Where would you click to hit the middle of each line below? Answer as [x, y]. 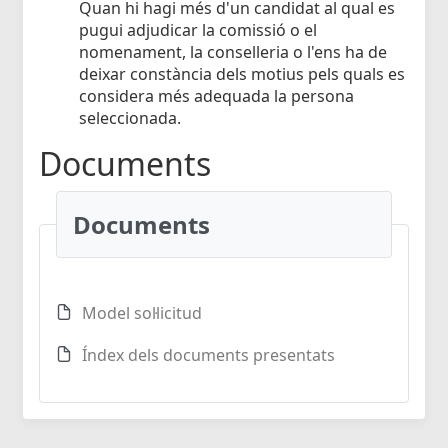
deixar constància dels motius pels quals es [242, 74]
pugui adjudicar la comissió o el [198, 30]
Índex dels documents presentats [208, 355]
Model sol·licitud [142, 313]
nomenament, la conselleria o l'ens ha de [233, 52]
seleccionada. [130, 118]
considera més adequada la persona [216, 96]
